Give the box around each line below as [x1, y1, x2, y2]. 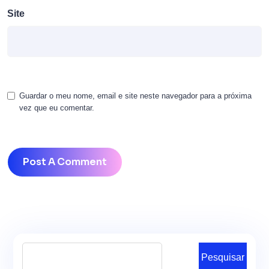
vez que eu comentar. [19, 103, 94, 113]
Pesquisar [201, 252, 244, 263]
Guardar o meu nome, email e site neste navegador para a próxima [19, 91, 252, 101]
